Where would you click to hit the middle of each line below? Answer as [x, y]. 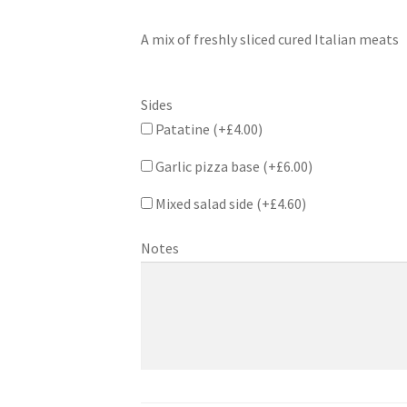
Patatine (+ [189, 129]
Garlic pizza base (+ [214, 166]
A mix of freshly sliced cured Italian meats [269, 39]
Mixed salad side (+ [211, 203]
